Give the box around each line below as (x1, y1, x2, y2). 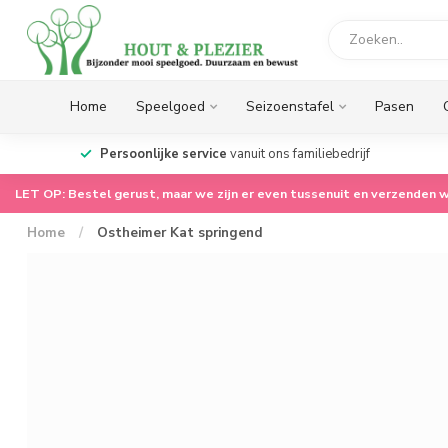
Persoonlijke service (99, 145, 227, 163)
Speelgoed (136, 97, 205, 116)
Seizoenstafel (246, 97, 334, 116)
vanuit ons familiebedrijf (226, 145, 370, 163)
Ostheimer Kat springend (97, 224, 263, 242)
